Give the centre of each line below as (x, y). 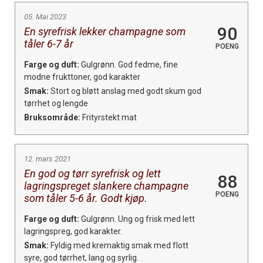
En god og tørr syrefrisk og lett (92, 173)
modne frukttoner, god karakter (82, 77)
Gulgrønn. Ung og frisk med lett (137, 219)
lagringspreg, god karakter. (73, 231)
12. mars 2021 (48, 159)
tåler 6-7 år (49, 43)
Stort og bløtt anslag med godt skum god (125, 91)
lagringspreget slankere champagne (106, 186)
